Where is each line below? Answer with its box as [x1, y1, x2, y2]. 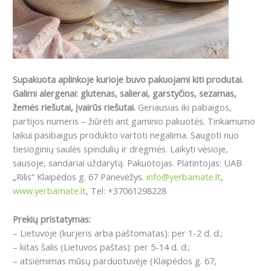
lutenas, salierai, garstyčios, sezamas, [86, 87, 237, 100]
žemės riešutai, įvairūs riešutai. [13, 101, 135, 114]
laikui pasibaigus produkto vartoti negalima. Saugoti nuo [13, 129, 239, 142]
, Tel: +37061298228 [86, 184, 166, 197]
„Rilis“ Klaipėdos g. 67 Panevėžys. [13, 171, 146, 183]
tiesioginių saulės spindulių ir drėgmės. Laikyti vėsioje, [13, 143, 228, 155]
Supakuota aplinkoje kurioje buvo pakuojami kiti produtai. [13, 73, 243, 86]
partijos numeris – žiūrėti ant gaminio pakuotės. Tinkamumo [13, 115, 255, 128]
